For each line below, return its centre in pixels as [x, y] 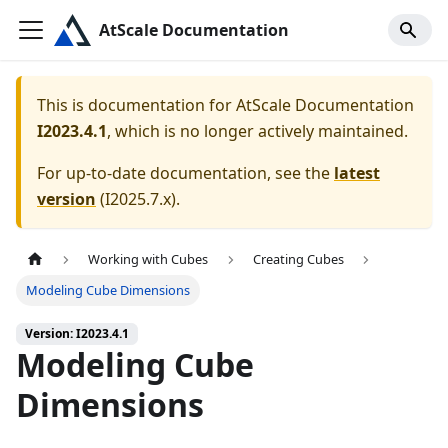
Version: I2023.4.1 [77, 334]
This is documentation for [136, 105]
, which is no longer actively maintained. [257, 131]
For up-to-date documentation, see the [185, 173]
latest [357, 173]
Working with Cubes [148, 259]
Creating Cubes [298, 259]
